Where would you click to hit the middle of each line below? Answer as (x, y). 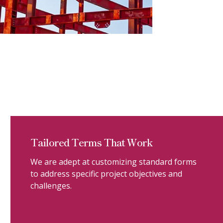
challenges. (51, 186)
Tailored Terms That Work (92, 142)
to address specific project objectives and (107, 174)
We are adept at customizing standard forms (114, 162)
